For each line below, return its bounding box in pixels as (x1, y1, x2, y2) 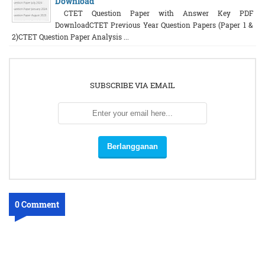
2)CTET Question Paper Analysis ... (12, 32, 129, 42)
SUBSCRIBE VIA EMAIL (90, 80, 175, 91)
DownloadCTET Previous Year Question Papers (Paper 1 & (55, 20, 253, 30)
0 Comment (15, 198, 59, 210)
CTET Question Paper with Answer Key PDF (55, 8, 253, 18)
